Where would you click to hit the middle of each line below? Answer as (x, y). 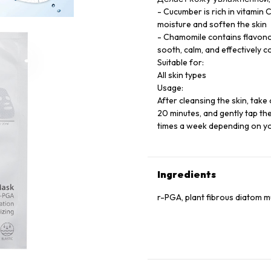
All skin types (182, 75)
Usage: (170, 88)
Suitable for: (181, 62)
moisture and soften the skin (212, 24)
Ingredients (187, 174)
